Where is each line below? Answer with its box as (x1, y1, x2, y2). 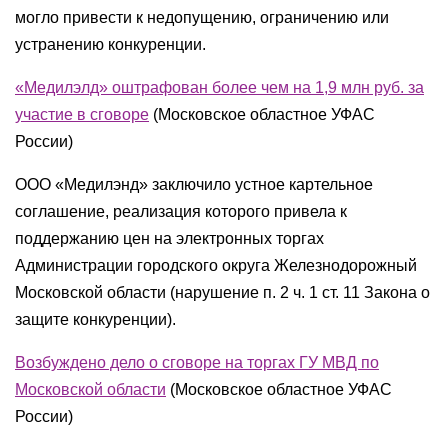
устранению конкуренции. (15, 36, 206, 53)
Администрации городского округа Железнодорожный (15, 257, 417, 274)
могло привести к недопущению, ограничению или (15, 9, 389, 26)
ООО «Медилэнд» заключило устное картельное (15, 176, 373, 193)
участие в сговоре (15, 106, 149, 123)
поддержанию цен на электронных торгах (15, 230, 324, 247)
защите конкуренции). (15, 311, 176, 328)
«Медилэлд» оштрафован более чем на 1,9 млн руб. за (15, 79, 424, 96)
